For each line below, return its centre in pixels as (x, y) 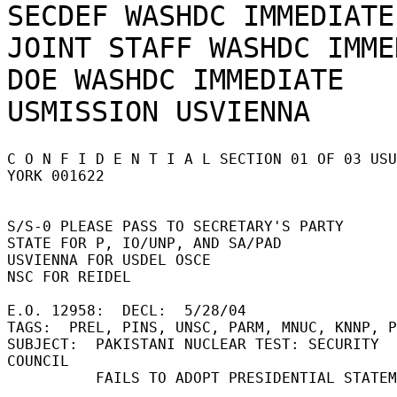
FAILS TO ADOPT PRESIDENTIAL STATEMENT (51, 378)
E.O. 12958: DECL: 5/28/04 (131, 310)
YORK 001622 (60, 175)
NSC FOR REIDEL (74, 276)
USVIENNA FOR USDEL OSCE (113, 260)
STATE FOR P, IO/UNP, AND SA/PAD (149, 243)
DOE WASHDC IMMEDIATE (175, 79)
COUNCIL (43, 361)
